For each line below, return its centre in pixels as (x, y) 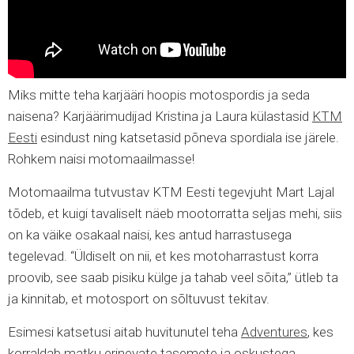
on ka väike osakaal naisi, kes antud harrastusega (150, 235)
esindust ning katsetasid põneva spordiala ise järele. (188, 137)
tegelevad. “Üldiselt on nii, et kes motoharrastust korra (163, 256)
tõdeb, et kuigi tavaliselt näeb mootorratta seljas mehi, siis (175, 213)
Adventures (274, 332)
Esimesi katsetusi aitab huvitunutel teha (124, 332)
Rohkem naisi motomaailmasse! (103, 159)
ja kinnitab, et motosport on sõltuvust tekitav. (140, 299)
